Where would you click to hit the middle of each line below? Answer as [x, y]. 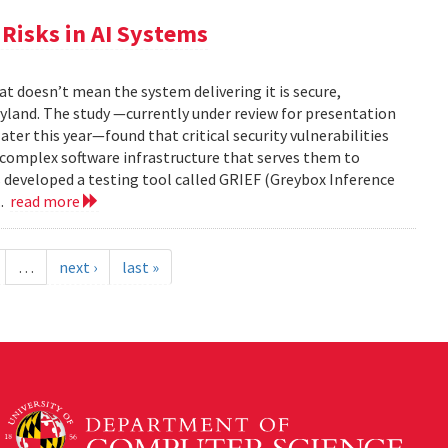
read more [47, 201]
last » [140, 267]
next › [77, 267]
